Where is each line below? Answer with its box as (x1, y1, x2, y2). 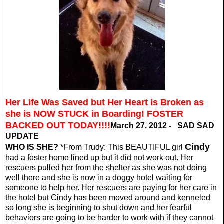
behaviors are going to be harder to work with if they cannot (5, 213, 213, 222)
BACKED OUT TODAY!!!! (5, 120, 110, 130)
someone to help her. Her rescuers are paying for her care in (5, 183, 217, 192)
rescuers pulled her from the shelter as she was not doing (5, 163, 207, 172)
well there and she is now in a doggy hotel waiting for (5, 173, 192, 182)
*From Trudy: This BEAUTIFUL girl (60, 142, 185, 151)
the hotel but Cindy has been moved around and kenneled (5, 193, 210, 202)
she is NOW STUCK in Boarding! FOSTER (5, 108, 183, 119)
